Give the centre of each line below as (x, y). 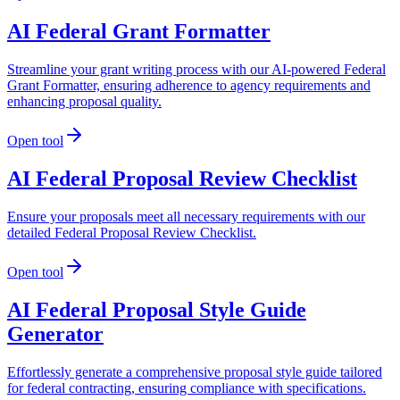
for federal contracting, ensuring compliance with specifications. (187, 387)
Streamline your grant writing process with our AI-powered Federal (196, 70)
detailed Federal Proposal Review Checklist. (132, 233)
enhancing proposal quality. (84, 102)
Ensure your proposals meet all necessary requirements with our (186, 217)
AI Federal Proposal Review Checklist (182, 179)
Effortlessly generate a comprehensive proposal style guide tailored (195, 371)
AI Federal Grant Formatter (139, 32)
